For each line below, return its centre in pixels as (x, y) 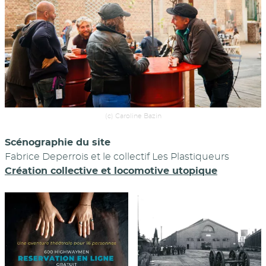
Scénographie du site (58, 143)
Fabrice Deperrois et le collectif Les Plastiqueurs (117, 157)
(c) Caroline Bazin (133, 116)
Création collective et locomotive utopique (111, 171)
